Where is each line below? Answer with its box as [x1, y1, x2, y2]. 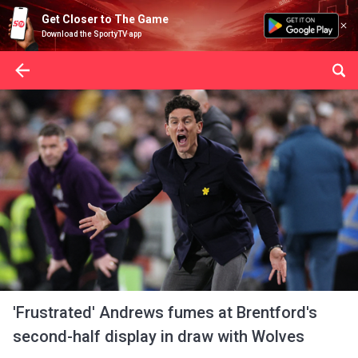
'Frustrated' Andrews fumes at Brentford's [13, 303, 317, 322]
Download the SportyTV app [42, 30, 141, 38]
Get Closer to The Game [42, 13, 169, 26]
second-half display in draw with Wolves [13, 327, 304, 346]
